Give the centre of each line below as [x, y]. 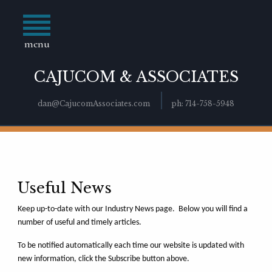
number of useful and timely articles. [79, 223]
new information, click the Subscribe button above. [103, 259]
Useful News [64, 188]
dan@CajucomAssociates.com [94, 104]
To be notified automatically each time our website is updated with [131, 246]
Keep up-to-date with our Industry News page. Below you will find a [132, 209]
